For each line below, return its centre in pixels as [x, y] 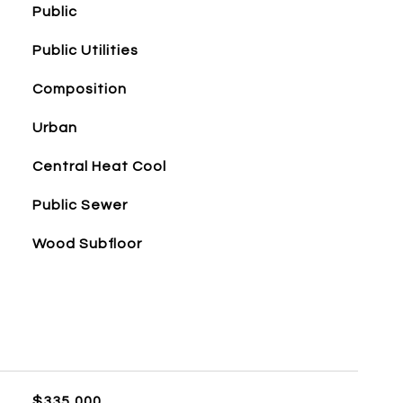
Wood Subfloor [87, 244]
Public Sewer [80, 205]
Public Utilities [85, 50]
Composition [79, 89]
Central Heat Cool [99, 166]
